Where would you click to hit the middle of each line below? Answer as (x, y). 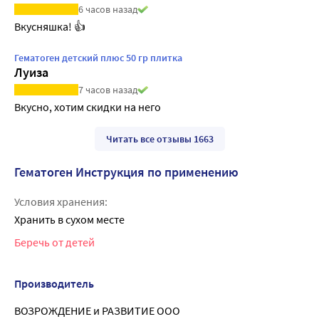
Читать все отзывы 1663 (159, 138)
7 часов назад (108, 89)
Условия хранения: (61, 201)
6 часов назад (108, 10)
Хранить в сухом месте (69, 220)
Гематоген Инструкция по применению (126, 172)
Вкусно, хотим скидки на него (88, 106)
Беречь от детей (54, 242)
